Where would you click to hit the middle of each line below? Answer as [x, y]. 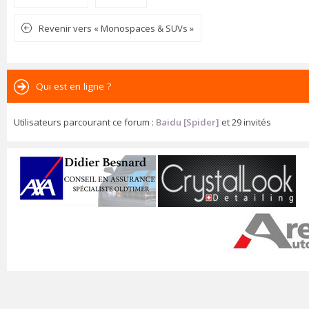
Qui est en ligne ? [73, 86]
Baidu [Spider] [188, 122]
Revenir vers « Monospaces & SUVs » [116, 28]
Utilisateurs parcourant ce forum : [85, 122]
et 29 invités [245, 122]
